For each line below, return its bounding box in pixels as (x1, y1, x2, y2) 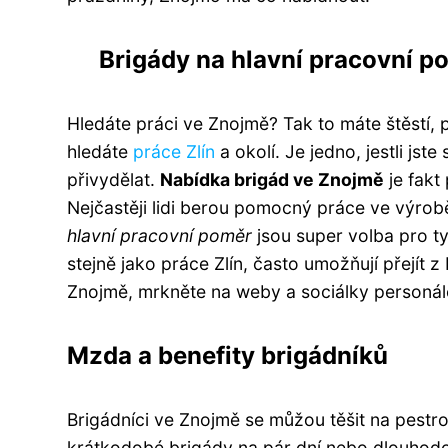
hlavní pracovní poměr (67, 224, 252, 246)
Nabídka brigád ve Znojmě (160, 168, 384, 190)
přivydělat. (67, 168, 160, 190)
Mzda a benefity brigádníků (67, 340, 388, 370)
